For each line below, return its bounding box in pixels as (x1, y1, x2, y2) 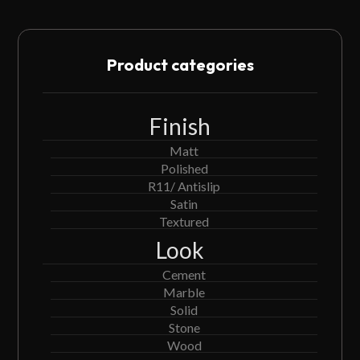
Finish (149, 112, 211, 140)
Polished (160, 161, 208, 176)
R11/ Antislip (148, 178, 220, 194)
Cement (162, 267, 206, 282)
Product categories (106, 55, 254, 75)
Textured (159, 214, 209, 229)
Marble (163, 284, 205, 300)
